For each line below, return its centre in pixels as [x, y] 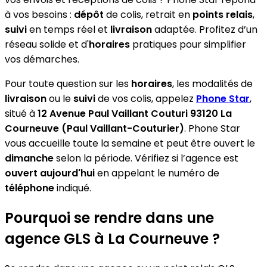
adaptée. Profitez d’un [205, 29]
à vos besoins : [39, 14]
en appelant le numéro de [157, 173]
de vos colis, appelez [146, 98]
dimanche [29, 158]
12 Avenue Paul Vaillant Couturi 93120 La [135, 113]
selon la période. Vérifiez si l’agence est [146, 158]
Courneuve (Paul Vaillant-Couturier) [94, 128]
